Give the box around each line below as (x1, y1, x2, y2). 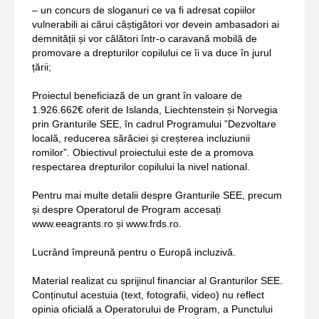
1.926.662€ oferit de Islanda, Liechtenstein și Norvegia (32, 104, 278, 116)
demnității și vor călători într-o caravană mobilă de (32, 33, 257, 45)
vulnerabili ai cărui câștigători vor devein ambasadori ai (32, 19, 279, 31)
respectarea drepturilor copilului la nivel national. (32, 161, 250, 173)
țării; (32, 61, 51, 73)
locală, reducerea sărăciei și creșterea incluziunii (32, 132, 250, 145)
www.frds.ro (126, 218, 179, 230)
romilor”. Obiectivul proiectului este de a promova (32, 147, 253, 159)
